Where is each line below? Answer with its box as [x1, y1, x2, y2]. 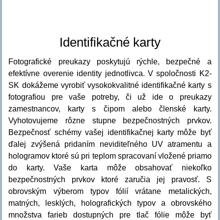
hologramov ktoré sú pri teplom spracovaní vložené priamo [8, 152, 212, 161]
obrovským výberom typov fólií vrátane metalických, [8, 187, 212, 196]
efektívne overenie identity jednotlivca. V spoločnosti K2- [8, 69, 212, 78]
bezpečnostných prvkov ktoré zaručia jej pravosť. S [8, 175, 212, 184]
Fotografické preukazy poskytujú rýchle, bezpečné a [8, 57, 212, 66]
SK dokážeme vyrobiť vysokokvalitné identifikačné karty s [8, 81, 212, 90]
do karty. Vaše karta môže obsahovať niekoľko [8, 164, 212, 172]
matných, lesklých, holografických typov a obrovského [8, 199, 212, 208]
